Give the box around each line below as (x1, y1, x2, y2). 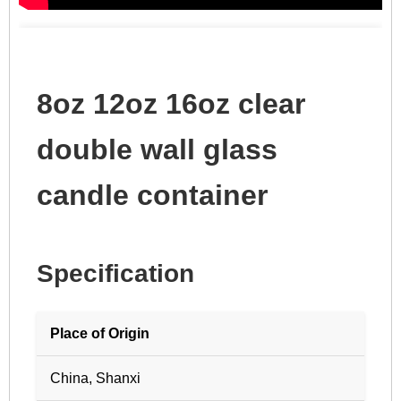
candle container (37, 179, 268, 211)
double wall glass (37, 133, 277, 166)
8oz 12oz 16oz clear (37, 88, 305, 120)
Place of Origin (50, 326, 149, 341)
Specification (37, 260, 194, 287)
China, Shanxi (50, 371, 141, 386)
